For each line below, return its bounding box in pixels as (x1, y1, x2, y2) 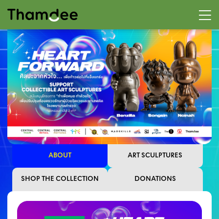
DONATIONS (134, 174, 176, 185)
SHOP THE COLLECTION (21, 174, 99, 185)
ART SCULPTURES (128, 151, 183, 161)
